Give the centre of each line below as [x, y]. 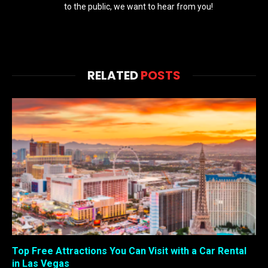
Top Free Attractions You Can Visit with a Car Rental [129, 251]
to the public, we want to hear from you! [138, 6]
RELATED [114, 75]
